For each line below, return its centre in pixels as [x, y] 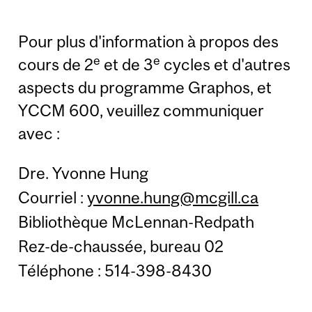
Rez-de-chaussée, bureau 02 [121, 246]
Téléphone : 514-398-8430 [115, 270]
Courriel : [53, 197]
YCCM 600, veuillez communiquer [141, 111]
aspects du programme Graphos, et [145, 88]
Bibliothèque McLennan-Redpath [136, 221]
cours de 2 [56, 65]
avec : [39, 134]
